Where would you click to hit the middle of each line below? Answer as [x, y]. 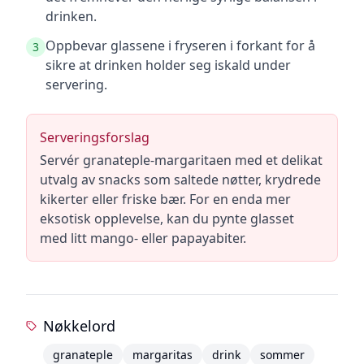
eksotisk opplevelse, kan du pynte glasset [167, 219]
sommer [282, 355]
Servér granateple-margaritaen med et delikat [181, 160]
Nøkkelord [79, 326]
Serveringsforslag [95, 137]
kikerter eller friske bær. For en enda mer [165, 199]
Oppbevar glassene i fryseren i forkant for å [180, 45]
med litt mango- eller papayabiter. [143, 238]
